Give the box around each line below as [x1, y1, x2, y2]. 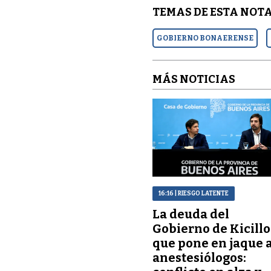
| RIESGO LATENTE [174, 189, 229, 197]
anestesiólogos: [152, 250, 247, 265]
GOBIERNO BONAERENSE [157, 34, 254, 43]
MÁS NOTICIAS [152, 73, 236, 87]
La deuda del [152, 206, 230, 221]
